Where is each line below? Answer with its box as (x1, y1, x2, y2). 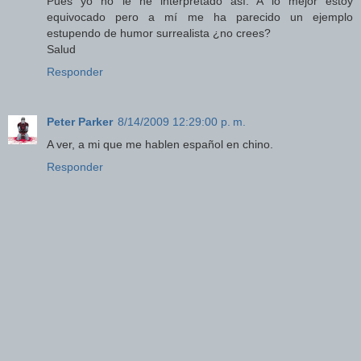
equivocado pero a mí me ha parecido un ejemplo (47, 10, 353, 23)
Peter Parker (47, 114, 113, 128)
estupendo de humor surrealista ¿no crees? (47, 26, 271, 39)
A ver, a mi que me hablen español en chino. (47, 137, 273, 151)
